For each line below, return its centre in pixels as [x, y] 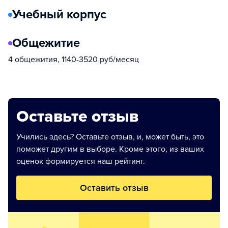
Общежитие [46, 43]
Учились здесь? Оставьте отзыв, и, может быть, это [110, 137]
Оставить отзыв [114, 188]
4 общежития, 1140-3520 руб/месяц [74, 60]
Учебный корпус [59, 15]
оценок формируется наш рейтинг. [81, 161]
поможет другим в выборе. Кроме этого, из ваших [110, 149]
